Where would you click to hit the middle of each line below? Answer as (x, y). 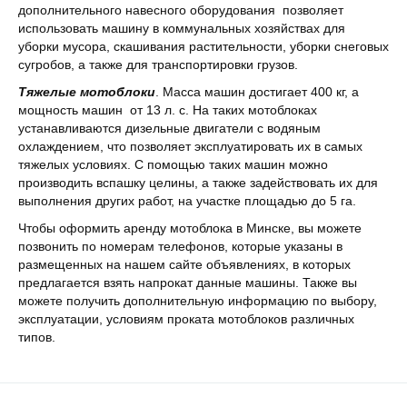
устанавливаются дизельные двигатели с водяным (169, 128)
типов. (39, 337)
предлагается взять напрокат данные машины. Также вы (188, 283)
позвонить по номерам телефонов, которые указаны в (180, 246)
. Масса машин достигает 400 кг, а (257, 92)
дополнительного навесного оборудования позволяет (181, 10)
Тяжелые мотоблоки (87, 92)
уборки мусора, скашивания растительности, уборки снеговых (203, 46)
